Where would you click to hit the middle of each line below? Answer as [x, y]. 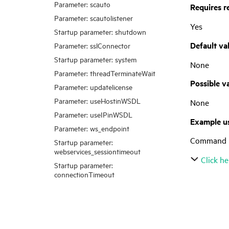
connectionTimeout [84, 174]
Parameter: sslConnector [92, 45]
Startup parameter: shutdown [100, 31]
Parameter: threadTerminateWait [105, 73]
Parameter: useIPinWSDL [93, 114]
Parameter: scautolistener [94, 18]
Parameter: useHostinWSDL [97, 100]
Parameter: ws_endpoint [92, 128]
